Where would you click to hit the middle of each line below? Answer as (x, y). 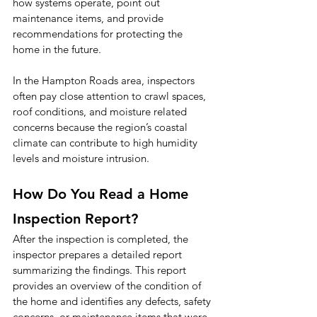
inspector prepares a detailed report (99, 255)
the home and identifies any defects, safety (113, 301)
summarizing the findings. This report (101, 270)
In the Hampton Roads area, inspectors (105, 81)
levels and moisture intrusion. (81, 158)
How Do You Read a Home (103, 194)
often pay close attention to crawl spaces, (111, 96)
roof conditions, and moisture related (101, 112)
